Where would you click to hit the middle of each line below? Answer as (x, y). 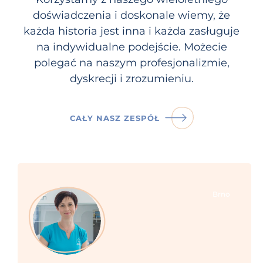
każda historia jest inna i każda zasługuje (131, 31)
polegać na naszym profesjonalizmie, (131, 63)
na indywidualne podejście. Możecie (131, 47)
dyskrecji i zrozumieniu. (131, 78)
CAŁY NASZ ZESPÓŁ (114, 118)
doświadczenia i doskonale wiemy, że (131, 15)
